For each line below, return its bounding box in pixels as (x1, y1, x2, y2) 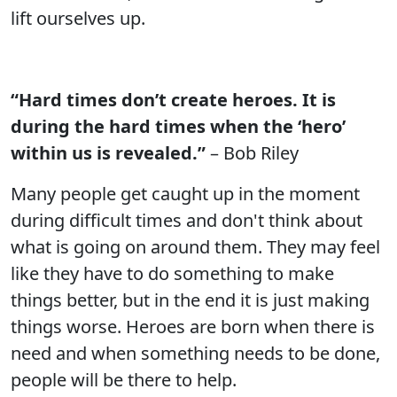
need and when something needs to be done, (11, 341, 380, 365)
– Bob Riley (206, 141, 299, 165)
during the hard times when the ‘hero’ (11, 114, 346, 138)
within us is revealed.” (11, 141, 206, 165)
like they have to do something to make (11, 261, 334, 285)
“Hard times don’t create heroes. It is (11, 88, 336, 112)
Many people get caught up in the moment (11, 182, 360, 206)
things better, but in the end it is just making (11, 288, 370, 312)
